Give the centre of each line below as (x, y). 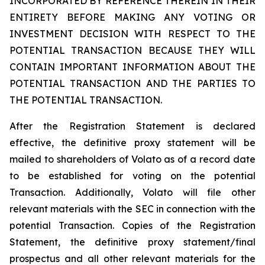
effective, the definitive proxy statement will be (132, 143)
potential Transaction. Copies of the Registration (132, 225)
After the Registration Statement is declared (132, 126)
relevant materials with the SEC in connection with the (132, 209)
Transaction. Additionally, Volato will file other (132, 192)
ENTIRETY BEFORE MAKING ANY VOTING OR (132, 17)
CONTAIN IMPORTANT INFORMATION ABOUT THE (132, 67)
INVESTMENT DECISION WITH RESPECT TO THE (132, 34)
